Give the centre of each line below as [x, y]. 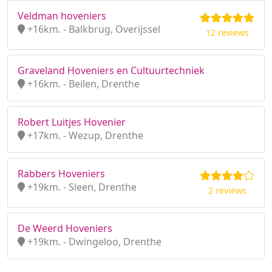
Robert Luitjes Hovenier [72, 122]
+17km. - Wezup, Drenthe [84, 135]
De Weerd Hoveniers [65, 228]
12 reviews [227, 32]
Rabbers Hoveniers [61, 174]
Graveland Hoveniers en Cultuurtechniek [111, 70]
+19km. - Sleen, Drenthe [81, 187]
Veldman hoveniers [62, 16]
